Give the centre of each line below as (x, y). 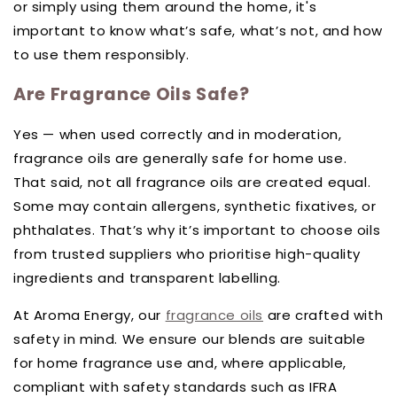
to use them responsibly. (101, 54)
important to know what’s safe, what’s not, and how (198, 30)
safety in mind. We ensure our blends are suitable (190, 339)
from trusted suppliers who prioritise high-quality (187, 254)
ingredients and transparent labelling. (147, 278)
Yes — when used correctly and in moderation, (178, 134)
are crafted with (323, 315)
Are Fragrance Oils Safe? (132, 94)
